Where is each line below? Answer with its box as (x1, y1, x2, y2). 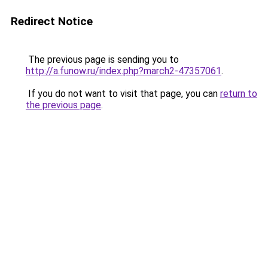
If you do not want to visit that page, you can (26, 88, 220, 99)
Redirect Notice (11, 14, 93, 28)
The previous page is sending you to (26, 54, 179, 65)
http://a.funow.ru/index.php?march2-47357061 (26, 65, 221, 77)
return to (220, 88, 257, 99)
